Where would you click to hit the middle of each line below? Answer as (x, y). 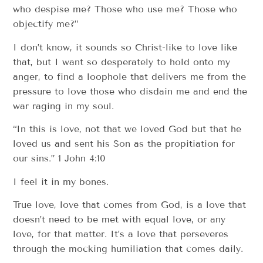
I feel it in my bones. (61, 181)
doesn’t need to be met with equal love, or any (119, 219)
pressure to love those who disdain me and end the (130, 91)
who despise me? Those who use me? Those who (125, 9)
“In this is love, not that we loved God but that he (127, 129)
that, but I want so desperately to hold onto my (122, 62)
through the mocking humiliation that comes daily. (128, 248)
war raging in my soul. (64, 106)
